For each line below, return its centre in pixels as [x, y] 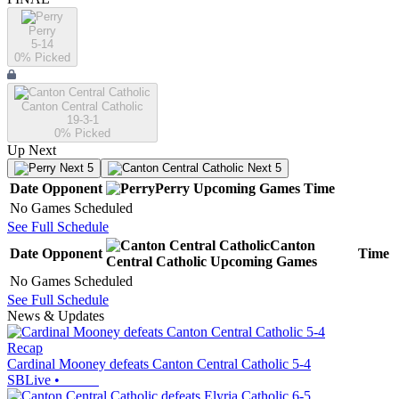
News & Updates [56, 316]
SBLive [29, 380]
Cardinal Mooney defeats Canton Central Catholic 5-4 [159, 364]
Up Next [32, 151]
